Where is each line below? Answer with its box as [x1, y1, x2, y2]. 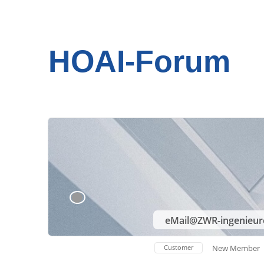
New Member [212, 243, 260, 253]
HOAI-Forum [48, 44, 230, 78]
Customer [164, 243, 193, 252]
